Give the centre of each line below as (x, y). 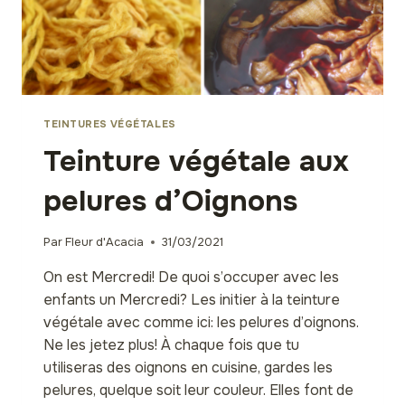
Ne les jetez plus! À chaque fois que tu (171, 344)
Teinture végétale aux (196, 161)
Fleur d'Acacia (105, 242)
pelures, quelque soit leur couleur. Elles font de (198, 390)
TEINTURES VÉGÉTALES (110, 123)
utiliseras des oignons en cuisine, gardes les (188, 367)
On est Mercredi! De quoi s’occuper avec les (191, 277)
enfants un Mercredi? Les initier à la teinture (192, 299)
